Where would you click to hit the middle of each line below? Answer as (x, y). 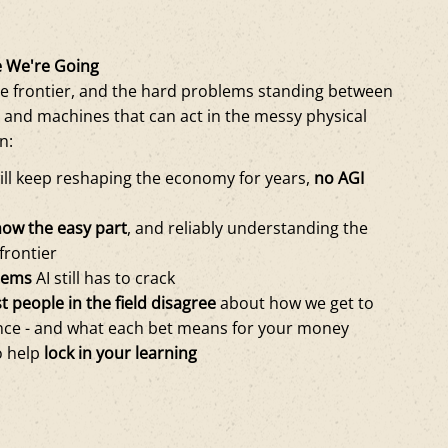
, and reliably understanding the (248, 227)
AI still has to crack (104, 277)
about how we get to (295, 302)
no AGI (339, 177)
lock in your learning (121, 352)
